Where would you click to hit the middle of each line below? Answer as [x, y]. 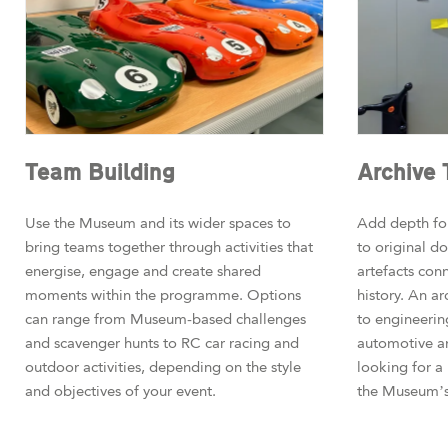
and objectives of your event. [120, 391]
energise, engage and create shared [143, 271]
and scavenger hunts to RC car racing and [162, 343]
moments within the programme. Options [163, 295]
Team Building [100, 173]
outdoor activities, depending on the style [163, 367]
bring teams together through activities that [169, 247]
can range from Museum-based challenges [165, 319]
